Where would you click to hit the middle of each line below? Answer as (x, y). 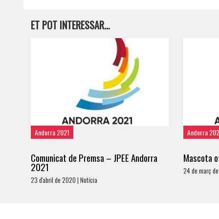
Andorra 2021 (52, 132)
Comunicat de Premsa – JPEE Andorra (94, 157)
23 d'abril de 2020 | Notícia (64, 180)
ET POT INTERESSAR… (70, 25)
